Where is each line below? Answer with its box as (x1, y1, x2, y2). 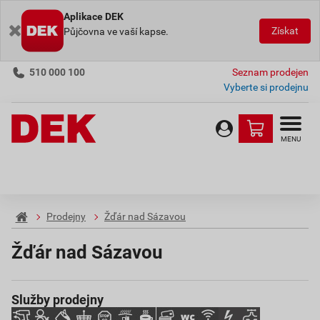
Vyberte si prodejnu (224, 81, 309, 93)
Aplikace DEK (64, 11, 124, 22)
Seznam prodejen (232, 66, 309, 78)
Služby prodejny (11, 292, 104, 307)
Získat (271, 24, 299, 36)
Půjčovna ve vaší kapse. (64, 26, 169, 37)
